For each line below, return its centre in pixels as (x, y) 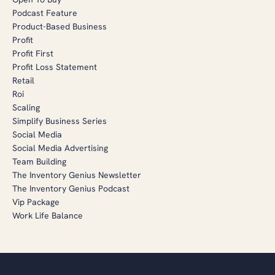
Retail (23, 80)
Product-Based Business (60, 26)
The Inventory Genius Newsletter (77, 175)
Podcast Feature (45, 13)
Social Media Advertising (60, 148)
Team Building (39, 161)
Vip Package (36, 202)
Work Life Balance (48, 215)
